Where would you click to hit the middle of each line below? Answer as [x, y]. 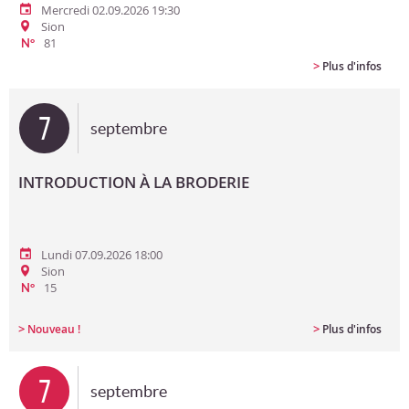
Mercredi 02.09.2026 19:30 [110, 10]
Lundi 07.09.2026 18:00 [102, 255]
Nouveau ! [54, 329]
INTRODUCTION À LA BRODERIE [134, 182]
